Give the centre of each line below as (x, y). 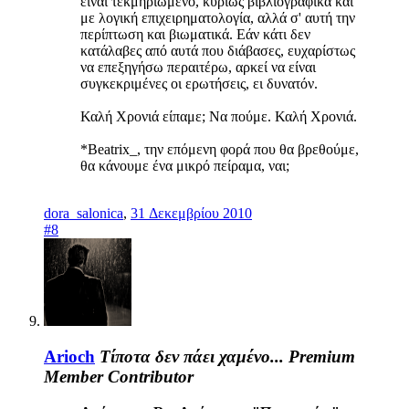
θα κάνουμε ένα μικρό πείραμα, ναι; (187, 166)
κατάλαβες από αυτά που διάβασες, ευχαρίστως (218, 51)
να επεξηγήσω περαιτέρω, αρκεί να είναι (198, 68)
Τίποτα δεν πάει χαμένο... (192, 357)
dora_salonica (84, 214)
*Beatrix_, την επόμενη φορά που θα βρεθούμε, (220, 150)
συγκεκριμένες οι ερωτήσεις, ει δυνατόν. (199, 84)
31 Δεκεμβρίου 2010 (191, 214)
